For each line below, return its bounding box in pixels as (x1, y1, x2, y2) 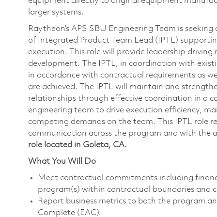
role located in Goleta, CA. (28, 141, 127, 150)
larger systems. (28, 8, 84, 17)
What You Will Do (28, 157, 96, 166)
